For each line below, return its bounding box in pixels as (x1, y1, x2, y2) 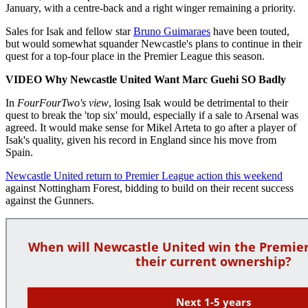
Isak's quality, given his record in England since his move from (5, 133, 276, 146)
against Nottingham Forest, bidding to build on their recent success (5, 181, 294, 194)
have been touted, (210, 25, 289, 37)
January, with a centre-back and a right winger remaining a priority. (5, 1, 296, 14)
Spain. (5, 146, 33, 158)
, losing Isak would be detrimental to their (109, 96, 288, 109)
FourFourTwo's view (17, 96, 109, 109)
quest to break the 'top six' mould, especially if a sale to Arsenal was (5, 109, 298, 121)
